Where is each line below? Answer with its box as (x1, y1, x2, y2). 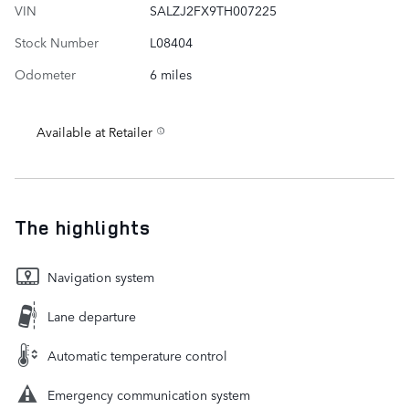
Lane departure (47, 306, 136, 325)
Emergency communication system (47, 384, 250, 404)
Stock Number (15, 32, 99, 51)
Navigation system (47, 267, 154, 286)
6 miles (149, 64, 192, 83)
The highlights (15, 214, 151, 240)
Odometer (15, 64, 76, 83)
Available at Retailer (37, 121, 152, 141)
